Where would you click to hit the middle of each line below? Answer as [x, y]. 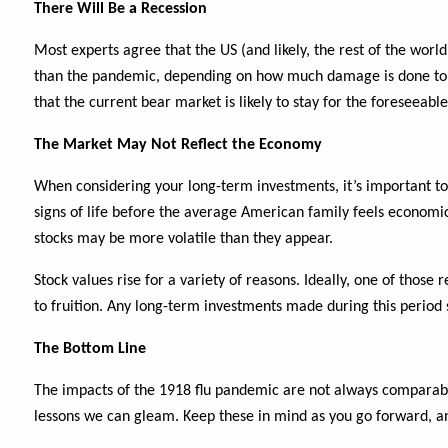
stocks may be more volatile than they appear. [184, 239]
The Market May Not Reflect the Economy [178, 145]
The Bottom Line [90, 349]
